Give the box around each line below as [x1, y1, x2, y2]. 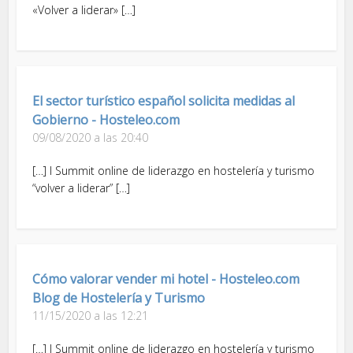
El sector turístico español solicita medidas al [32, 91, 295, 110]
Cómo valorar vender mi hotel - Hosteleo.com [32, 269, 300, 288]
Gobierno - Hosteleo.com [32, 110, 180, 128]
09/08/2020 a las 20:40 [32, 129, 149, 145]
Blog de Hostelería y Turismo [32, 288, 206, 307]
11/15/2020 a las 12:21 [32, 307, 149, 323]
